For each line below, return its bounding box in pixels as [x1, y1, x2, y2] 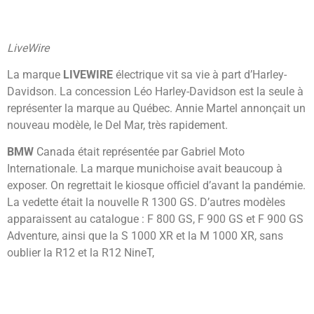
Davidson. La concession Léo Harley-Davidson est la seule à [7, 85, 303, 99]
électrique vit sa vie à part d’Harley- [113, 68, 287, 82]
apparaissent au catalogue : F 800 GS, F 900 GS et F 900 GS [7, 212, 303, 226]
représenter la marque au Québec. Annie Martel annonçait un [7, 102, 306, 116]
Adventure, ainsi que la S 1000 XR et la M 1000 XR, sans [7, 229, 283, 243]
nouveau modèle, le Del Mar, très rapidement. [7, 118, 228, 132]
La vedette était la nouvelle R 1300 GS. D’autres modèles [7, 196, 285, 210]
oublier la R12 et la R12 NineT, [7, 246, 154, 260]
